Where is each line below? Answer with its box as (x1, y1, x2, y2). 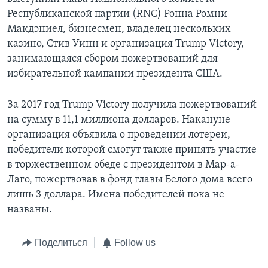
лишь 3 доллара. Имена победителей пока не (7, 189, 224, 201)
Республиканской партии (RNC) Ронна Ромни (7, 8, 227, 20)
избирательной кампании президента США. (7, 68, 223, 80)
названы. (7, 204, 52, 216)
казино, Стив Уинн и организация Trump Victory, (7, 38, 244, 50)
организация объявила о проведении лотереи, (7, 129, 230, 141)
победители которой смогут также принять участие (7, 144, 257, 156)
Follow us (114, 237, 156, 248)
